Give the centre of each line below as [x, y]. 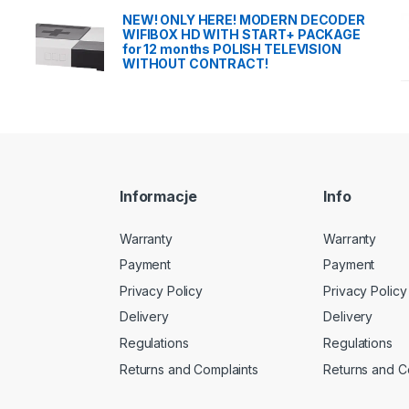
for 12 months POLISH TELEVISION [232, 48]
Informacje [158, 197]
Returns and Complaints [189, 369]
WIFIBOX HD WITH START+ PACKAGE [241, 34]
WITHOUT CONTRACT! [195, 63]
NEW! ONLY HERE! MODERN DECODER [244, 19]
